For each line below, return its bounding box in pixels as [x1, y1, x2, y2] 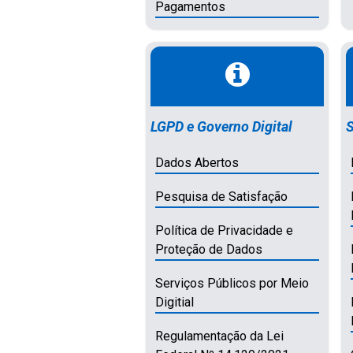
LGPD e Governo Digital [150, 117, 293, 135]
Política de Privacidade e [155, 222, 294, 238]
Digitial [155, 294, 195, 310]
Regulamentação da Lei [155, 328, 284, 344]
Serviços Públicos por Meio [155, 275, 310, 291]
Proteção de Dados [155, 241, 263, 257]
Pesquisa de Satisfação [155, 188, 288, 204]
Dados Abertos [155, 154, 240, 170]
